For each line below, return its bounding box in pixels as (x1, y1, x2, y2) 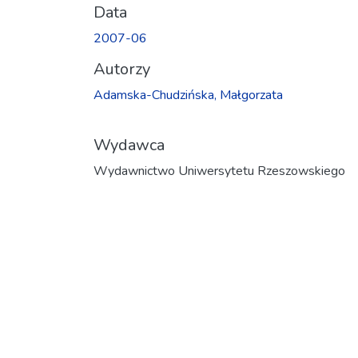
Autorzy (93, 58, 150, 80)
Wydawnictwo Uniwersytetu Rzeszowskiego (93, 161, 345, 180)
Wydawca (93, 133, 165, 156)
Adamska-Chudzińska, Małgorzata (93, 86, 283, 104)
